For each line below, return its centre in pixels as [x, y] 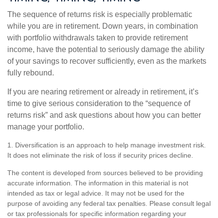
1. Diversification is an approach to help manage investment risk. [107, 145]
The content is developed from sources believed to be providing [105, 173]
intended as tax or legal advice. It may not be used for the [96, 193]
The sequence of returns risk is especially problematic [100, 14]
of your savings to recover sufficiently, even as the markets [107, 61]
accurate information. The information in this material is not [98, 183]
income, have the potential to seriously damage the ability [106, 49]
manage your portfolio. [46, 127]
